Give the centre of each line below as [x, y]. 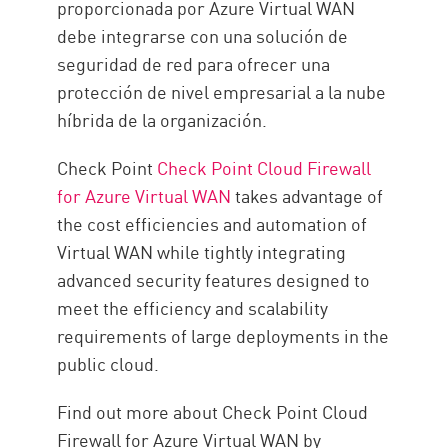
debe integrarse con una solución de [203, 35]
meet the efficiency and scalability [193, 307]
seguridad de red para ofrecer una [194, 63]
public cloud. [108, 363]
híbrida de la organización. [162, 119]
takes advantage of [307, 195]
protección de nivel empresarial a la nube [222, 91]
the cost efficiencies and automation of [212, 223]
